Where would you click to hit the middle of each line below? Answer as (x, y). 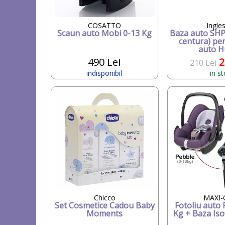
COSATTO (104, 25)
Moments (104, 213)
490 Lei (104, 62)
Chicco (104, 197)
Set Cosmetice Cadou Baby (104, 205)
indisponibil (104, 73)
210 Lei (203, 63)
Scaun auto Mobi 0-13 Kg (104, 33)
